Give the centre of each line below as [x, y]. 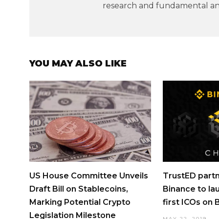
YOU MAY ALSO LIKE [78, 64]
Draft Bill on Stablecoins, [79, 189]
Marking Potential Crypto [80, 202]
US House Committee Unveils [89, 175]
